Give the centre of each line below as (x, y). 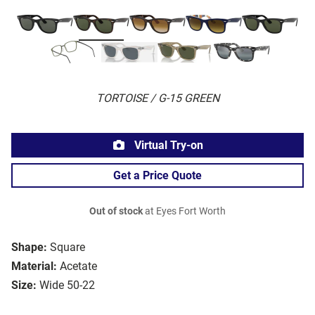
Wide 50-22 (67, 285)
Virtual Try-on (167, 146)
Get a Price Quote (157, 176)
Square (67, 247)
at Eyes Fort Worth (184, 212)
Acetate (78, 266)
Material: (34, 266)
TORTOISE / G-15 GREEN (157, 98)
